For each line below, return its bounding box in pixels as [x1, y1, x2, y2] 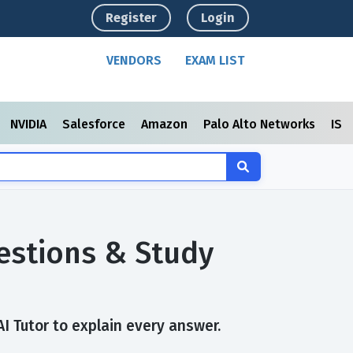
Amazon [141, 117, 191, 132]
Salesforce [62, 117, 128, 132]
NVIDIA [10, 117, 50, 132]
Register [106, 10, 158, 25]
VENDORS [106, 53, 162, 68]
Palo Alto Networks [203, 117, 318, 132]
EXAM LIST [185, 53, 245, 68]
